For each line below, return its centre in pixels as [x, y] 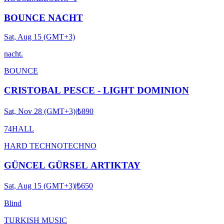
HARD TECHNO [33, 145]
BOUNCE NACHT [43, 17]
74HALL [19, 128]
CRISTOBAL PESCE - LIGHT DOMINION [96, 90]
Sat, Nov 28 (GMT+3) [40, 111]
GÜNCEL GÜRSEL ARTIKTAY [72, 165]
